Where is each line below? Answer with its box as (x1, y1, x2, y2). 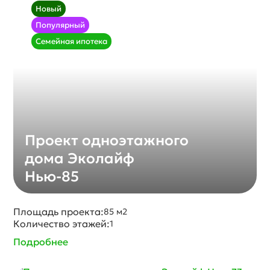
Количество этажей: (13, 218, 110, 230)
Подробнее (13, 236, 69, 248)
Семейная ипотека (36, 36, 108, 46)
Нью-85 (25, 168, 80, 186)
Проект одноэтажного (25, 131, 189, 149)
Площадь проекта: (13, 206, 104, 218)
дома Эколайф (25, 149, 135, 168)
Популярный (36, 20, 86, 30)
